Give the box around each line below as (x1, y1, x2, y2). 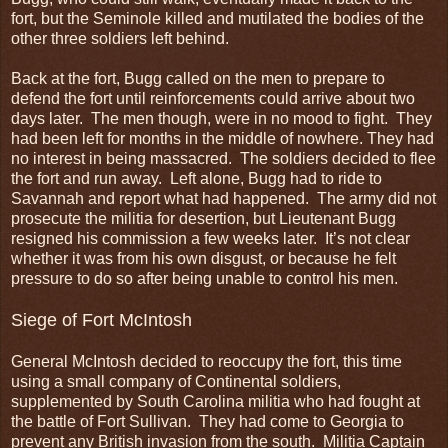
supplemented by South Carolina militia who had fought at (11, 392, 420, 410)
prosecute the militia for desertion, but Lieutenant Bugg (11, 209, 396, 227)
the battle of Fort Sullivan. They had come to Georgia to (11, 412, 404, 430)
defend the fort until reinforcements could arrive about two (11, 89, 415, 107)
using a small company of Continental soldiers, (11, 372, 341, 390)
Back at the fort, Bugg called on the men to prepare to (11, 69, 385, 87)
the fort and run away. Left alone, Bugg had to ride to (11, 169, 382, 187)
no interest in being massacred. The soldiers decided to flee (11, 149, 436, 167)
